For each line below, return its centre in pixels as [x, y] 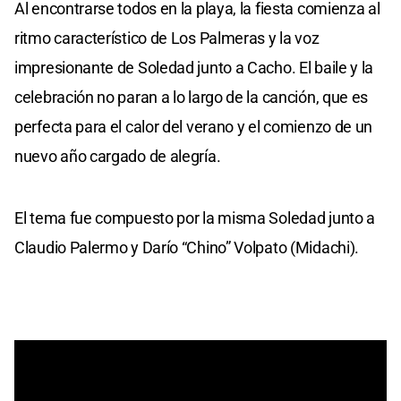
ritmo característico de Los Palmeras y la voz [167, 38]
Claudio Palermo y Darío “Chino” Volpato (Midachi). [187, 247]
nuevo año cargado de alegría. [118, 156]
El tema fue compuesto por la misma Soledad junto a [195, 218]
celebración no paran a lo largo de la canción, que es [192, 97]
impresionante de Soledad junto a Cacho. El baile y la [194, 67]
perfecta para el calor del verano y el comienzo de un [194, 126]
